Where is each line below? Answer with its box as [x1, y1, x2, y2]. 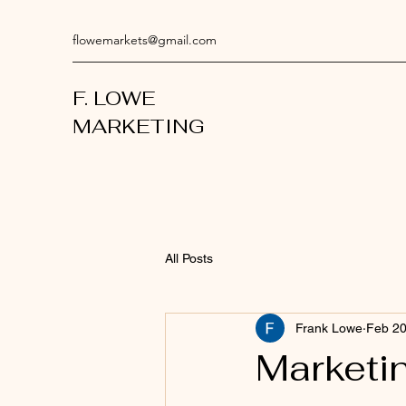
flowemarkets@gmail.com [72, 32, 217, 48]
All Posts [165, 250, 213, 266]
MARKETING [72, 113, 205, 139]
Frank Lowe [295, 320, 362, 335]
